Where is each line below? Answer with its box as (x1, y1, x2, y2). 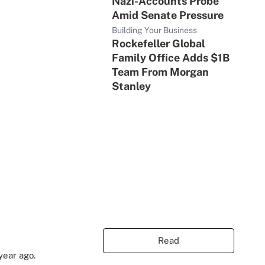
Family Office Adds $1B (112, 51, 230, 64)
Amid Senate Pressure (112, 9, 224, 21)
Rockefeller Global (112, 37, 206, 50)
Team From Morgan (112, 66, 209, 78)
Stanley (112, 80, 151, 92)
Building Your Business (112, 25, 198, 35)
